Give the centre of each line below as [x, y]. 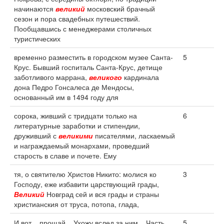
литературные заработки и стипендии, [77, 125]
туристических [37, 38]
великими [76, 135]
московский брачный [120, 8]
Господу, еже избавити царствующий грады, [86, 184]
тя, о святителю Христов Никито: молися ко [85, 174]
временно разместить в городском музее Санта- [93, 57]
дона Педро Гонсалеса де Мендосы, [74, 87]
